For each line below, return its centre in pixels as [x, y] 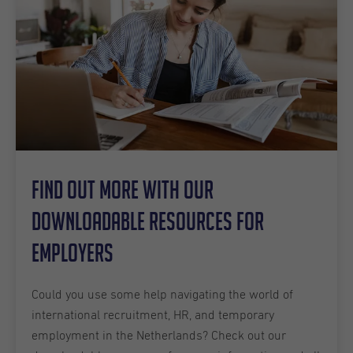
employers [72, 253]
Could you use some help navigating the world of [162, 295]
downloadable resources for [148, 221]
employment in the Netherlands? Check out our [159, 336]
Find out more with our [123, 190]
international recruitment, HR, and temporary [153, 316]
